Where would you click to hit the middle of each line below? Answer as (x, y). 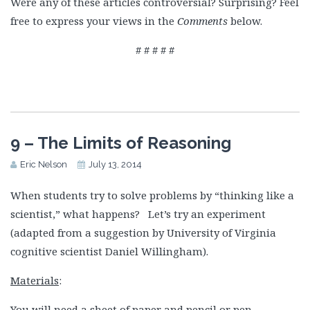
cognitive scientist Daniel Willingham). (109, 252)
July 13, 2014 (115, 165)
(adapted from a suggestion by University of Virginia (143, 233)
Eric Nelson (44, 165)
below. (245, 21)
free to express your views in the (94, 21)
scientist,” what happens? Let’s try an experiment (138, 214)
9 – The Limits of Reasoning (121, 143)
